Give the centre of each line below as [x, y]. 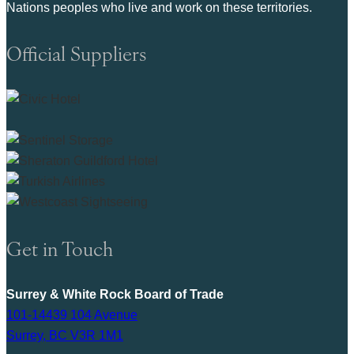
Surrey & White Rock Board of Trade [115, 295]
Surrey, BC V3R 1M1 [65, 336]
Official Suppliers [76, 53]
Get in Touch [60, 249]
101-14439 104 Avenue [72, 315]
